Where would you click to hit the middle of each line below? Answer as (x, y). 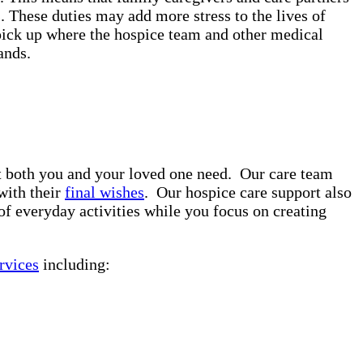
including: (75, 265)
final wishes (105, 192)
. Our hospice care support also (248, 192)
